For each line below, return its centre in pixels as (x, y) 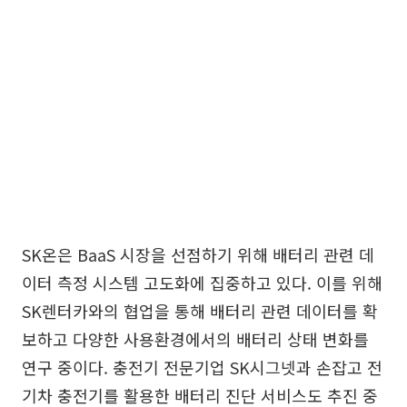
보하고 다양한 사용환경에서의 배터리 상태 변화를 (195, 339)
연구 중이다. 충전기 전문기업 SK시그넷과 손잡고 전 (202, 367)
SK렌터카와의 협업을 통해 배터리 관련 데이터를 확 (200, 311)
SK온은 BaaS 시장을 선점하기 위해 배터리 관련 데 (198, 254)
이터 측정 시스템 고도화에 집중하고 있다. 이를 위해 (202, 283)
